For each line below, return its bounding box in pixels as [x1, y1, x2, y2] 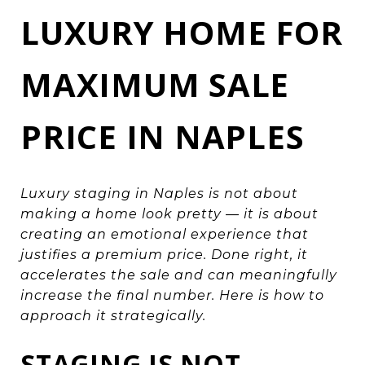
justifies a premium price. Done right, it [20, 246, 308, 262]
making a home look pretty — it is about [20, 205, 319, 222]
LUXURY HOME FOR [20, 10, 343, 55]
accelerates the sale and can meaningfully [20, 266, 337, 283]
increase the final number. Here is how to [20, 287, 324, 303]
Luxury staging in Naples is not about [20, 185, 298, 201]
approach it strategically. [20, 307, 206, 323]
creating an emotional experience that [20, 226, 309, 242]
